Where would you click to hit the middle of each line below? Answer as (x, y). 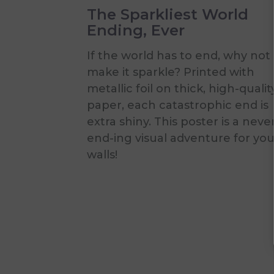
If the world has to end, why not (179, 55)
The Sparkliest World (168, 14)
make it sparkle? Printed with (171, 72)
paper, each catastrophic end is (178, 105)
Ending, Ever (136, 30)
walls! (102, 154)
